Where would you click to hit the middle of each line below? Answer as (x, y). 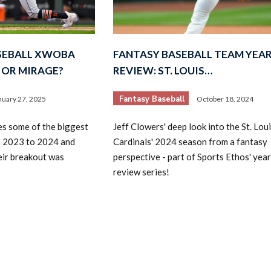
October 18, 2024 (225, 99)
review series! (141, 171)
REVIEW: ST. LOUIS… (162, 70)
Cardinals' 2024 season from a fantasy (190, 141)
